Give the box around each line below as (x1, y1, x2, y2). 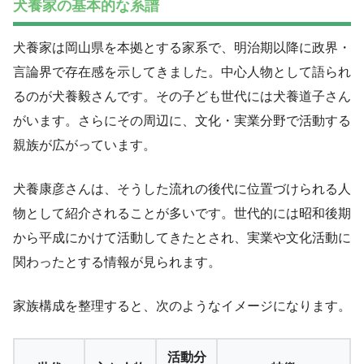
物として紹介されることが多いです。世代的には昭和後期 (13, 206, 351, 220)
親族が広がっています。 (13, 137, 156, 152)
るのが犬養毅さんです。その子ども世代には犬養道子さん (13, 89, 351, 103)
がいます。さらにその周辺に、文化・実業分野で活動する (13, 113, 351, 128)
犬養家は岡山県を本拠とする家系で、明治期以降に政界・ (13, 40, 351, 54)
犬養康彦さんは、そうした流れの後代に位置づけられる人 (13, 181, 351, 196)
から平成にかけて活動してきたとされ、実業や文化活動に (13, 230, 351, 245)
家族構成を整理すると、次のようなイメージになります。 (13, 298, 351, 313)
